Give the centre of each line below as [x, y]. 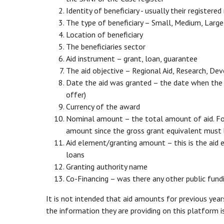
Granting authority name [107, 166]
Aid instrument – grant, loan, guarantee [132, 58]
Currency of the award [103, 106]
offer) [76, 94]
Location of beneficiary [104, 34]
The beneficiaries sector [106, 46]
